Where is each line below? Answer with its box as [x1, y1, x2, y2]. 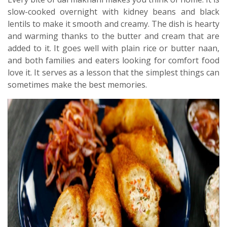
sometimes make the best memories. [8, 79, 147, 90]
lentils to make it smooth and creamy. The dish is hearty [8, 18, 219, 29]
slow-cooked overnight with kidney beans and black [8, 6, 219, 17]
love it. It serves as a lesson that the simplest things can [8, 67, 219, 78]
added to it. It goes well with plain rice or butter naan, [8, 43, 219, 54]
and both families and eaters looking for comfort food [8, 55, 219, 66]
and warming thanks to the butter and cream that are [8, 30, 219, 42]
